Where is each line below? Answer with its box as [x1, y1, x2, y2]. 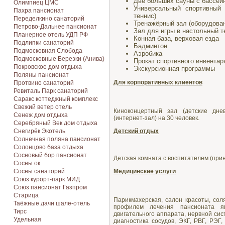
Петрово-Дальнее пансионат [14, 23, 97, 30]
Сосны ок [14, 160, 40, 167]
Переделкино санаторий [14, 15, 84, 22]
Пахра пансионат [14, 7, 64, 14]
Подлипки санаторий [14, 39, 74, 46]
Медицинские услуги [114, 168, 176, 175]
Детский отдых [114, 128, 159, 135]
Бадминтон [134, 42, 167, 50]
